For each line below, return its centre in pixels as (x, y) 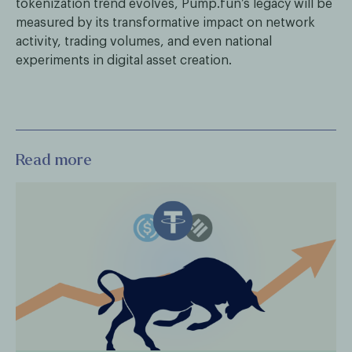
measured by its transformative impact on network (165, 23)
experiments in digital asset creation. (124, 60)
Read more (54, 159)
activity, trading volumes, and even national (144, 42)
